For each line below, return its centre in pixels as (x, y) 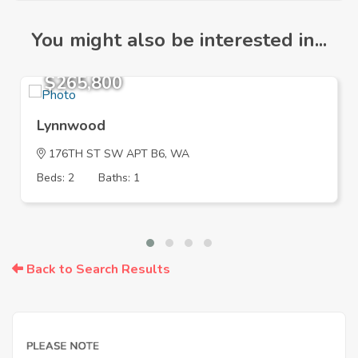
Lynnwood (71, 126)
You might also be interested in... (179, 40)
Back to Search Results (97, 270)
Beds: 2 (56, 178)
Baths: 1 (119, 178)
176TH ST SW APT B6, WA (117, 154)
